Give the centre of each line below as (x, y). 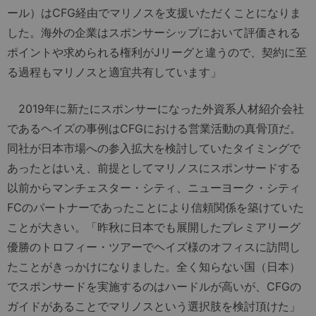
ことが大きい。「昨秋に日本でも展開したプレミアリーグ (154, 227)
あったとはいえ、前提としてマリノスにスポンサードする (154, 168)
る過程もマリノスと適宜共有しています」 (114, 72)
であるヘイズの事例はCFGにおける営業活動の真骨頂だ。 (154, 129)
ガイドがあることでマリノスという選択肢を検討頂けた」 (154, 306)
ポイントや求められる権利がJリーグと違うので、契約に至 (157, 53)
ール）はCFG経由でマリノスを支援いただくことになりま (154, 13)
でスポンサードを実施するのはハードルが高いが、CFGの (154, 287)
